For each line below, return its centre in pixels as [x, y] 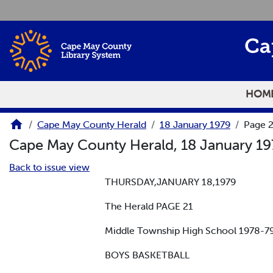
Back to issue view [49, 167]
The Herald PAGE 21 [149, 206]
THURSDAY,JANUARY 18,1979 [170, 181]
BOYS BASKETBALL [147, 254]
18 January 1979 [195, 125]
